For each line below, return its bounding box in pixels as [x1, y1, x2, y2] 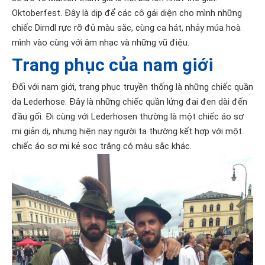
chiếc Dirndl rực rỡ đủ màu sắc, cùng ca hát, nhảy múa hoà [12, 22, 241, 34]
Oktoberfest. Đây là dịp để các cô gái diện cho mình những [12, 8, 242, 19]
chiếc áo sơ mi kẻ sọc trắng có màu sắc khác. [12, 141, 192, 152]
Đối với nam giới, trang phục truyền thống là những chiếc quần [12, 82, 253, 93]
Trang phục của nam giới [12, 54, 214, 76]
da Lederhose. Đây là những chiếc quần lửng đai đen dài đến [12, 96, 247, 108]
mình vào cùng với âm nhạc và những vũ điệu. [12, 37, 189, 49]
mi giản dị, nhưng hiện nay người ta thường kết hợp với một [12, 126, 242, 137]
